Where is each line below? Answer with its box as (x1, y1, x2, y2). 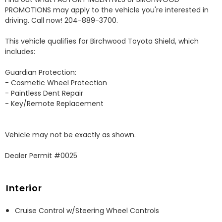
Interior (6, 182, 42, 195)
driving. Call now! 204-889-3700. (5, 15, 120, 26)
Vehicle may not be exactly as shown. (5, 130, 136, 140)
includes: (5, 47, 35, 57)
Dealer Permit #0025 (5, 151, 77, 161)
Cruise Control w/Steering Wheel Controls (15, 206, 159, 216)
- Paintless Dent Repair (5, 88, 83, 99)
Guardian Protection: (5, 67, 76, 78)
